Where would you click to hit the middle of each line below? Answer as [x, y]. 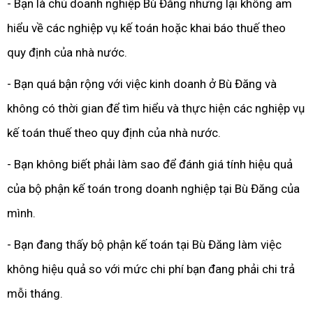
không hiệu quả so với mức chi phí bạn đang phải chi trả [151, 269]
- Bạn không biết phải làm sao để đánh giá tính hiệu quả [150, 164]
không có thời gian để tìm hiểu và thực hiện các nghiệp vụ [156, 108]
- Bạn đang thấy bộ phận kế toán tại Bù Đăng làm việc [144, 245]
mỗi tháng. [35, 293]
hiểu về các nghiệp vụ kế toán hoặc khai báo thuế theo [146, 28]
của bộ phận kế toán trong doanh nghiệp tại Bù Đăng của [153, 189]
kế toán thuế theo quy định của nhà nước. [114, 133]
